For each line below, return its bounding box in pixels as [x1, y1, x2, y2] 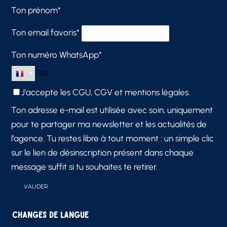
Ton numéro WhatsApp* [11, 50, 102, 60]
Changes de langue [12, 210, 89, 219]
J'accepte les [21, 87, 73, 98]
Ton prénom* [11, 5, 61, 16]
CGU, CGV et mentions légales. [72, 87, 191, 98]
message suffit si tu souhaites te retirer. [11, 162, 158, 172]
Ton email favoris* [11, 27, 80, 38]
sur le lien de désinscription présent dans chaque [11, 147, 194, 158]
